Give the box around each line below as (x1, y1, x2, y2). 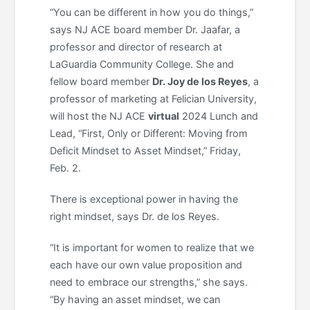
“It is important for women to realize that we (50, 241, 255, 253)
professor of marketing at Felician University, (50, 92, 257, 104)
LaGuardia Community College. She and (50, 57, 235, 70)
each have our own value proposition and (50, 258, 243, 271)
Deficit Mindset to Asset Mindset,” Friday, (50, 144, 241, 156)
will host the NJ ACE (50, 109, 149, 122)
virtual (148, 109, 180, 122)
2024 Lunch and (179, 109, 259, 122)
